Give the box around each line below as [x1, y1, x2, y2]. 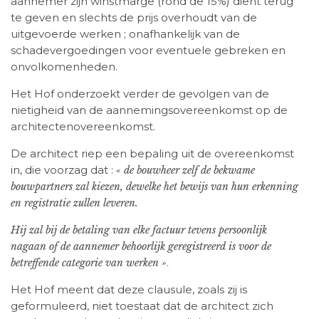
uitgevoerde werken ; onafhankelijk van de [11, 27, 240, 41]
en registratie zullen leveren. [11, 197, 138, 210]
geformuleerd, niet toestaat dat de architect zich [11, 299, 273, 313]
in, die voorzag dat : [11, 163, 116, 177]
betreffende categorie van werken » [11, 256, 167, 270]
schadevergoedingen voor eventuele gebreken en [11, 43, 286, 58]
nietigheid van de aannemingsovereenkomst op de [11, 103, 288, 117]
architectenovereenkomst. [11, 120, 155, 134]
